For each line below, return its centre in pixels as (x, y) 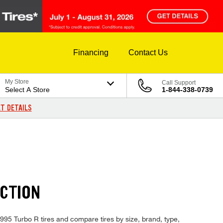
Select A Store (28, 90)
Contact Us (148, 53)
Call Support (179, 83)
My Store (17, 82)
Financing (91, 53)
